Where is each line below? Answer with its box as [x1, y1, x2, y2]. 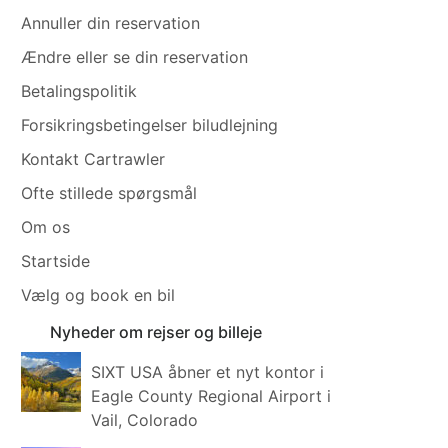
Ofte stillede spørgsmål [21, 182, 198, 203]
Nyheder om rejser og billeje [50, 321, 262, 342]
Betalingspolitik [21, 80, 138, 101]
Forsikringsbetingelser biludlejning [21, 114, 279, 135]
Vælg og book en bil [21, 284, 176, 305]
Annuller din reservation [21, 12, 201, 33]
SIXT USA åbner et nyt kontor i [91, 361, 325, 382]
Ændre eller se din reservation [21, 46, 249, 67]
